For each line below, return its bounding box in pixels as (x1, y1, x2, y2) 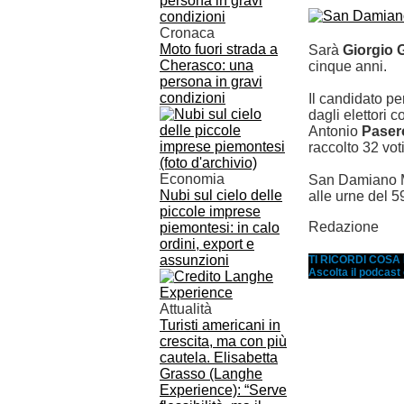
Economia (160, 171, 225, 187)
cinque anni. (308, 59, 387, 74)
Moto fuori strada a (160, 41, 278, 57)
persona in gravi (160, 74, 262, 89)
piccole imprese (160, 204, 261, 219)
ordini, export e (160, 236, 254, 252)
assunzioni (160, 252, 229, 268)
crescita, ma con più (160, 334, 287, 349)
